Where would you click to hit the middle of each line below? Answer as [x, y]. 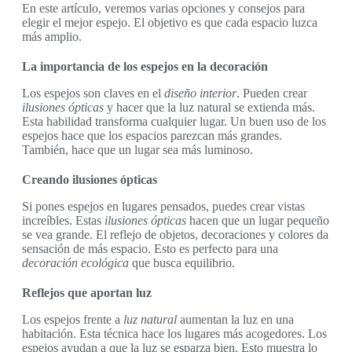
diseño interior [200, 93]
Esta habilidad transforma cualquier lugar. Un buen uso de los [174, 122]
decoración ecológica [75, 263]
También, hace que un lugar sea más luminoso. [137, 150]
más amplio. [52, 37]
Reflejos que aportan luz [87, 293]
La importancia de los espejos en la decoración [145, 67]
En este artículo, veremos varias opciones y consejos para [163, 9]
